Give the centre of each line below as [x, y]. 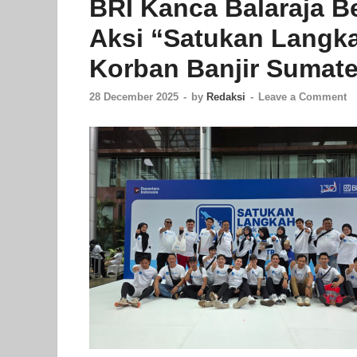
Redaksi [226, 96]
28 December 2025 [134, 96]
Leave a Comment [302, 96]
